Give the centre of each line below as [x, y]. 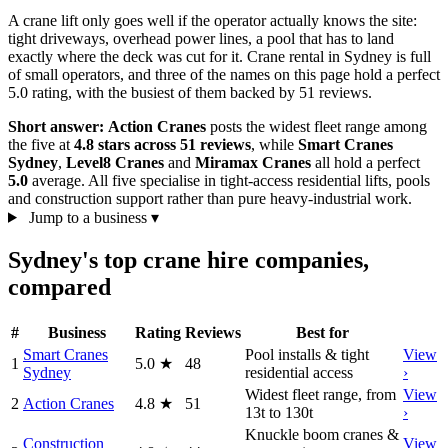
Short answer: [56, 126]
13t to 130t [279, 412]
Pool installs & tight [307, 354]
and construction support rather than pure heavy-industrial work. [210, 198]
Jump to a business [87, 217]
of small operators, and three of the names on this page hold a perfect [224, 74]
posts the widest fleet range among [316, 126]
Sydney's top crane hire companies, [188, 259]
